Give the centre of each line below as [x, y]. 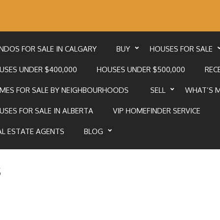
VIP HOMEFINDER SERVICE [156, 111]
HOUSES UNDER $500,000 [141, 69]
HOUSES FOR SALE [181, 49]
